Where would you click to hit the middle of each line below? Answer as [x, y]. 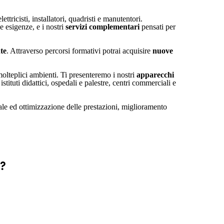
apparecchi [155, 75]
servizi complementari [102, 27]
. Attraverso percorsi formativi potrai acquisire [79, 51]
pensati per [157, 27]
